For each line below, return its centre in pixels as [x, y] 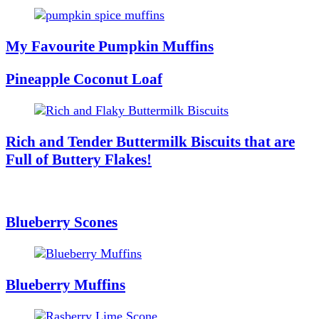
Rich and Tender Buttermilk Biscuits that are [150, 142]
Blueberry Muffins [66, 285]
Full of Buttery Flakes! [79, 160]
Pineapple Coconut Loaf [84, 79]
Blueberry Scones [62, 223]
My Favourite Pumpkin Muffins [110, 46]
